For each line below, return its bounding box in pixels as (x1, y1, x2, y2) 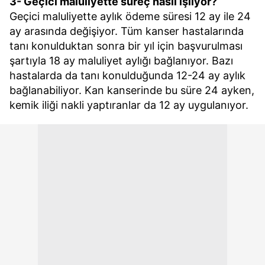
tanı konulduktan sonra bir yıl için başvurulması (9, 40, 243, 52)
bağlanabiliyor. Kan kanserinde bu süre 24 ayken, (9, 84, 254, 96)
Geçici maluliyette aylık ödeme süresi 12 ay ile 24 (9, 10, 251, 22)
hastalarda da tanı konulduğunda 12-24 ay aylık (9, 69, 245, 82)
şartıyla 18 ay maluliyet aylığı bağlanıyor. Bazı (9, 54, 233, 67)
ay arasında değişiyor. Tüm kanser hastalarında (9, 25, 244, 37)
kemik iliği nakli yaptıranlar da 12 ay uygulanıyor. (9, 99, 248, 111)
